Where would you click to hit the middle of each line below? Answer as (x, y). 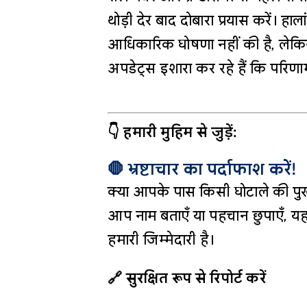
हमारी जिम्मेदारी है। (161, 240)
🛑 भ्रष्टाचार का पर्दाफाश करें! (202, 170)
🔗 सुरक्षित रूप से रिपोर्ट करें (187, 279)
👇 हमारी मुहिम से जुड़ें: (173, 133)
